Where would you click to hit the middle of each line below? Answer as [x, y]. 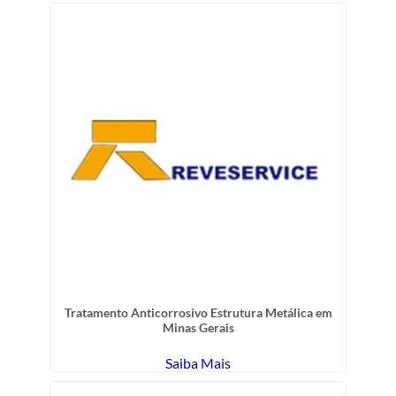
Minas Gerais [198, 327]
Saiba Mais [198, 362]
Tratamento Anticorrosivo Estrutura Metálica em [198, 312]
